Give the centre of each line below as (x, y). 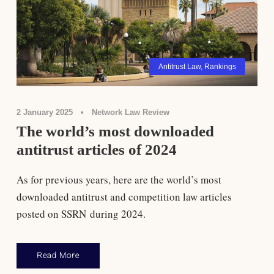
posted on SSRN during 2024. (81, 214)
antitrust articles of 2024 (96, 150)
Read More (58, 256)
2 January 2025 (44, 113)
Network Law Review (130, 113)
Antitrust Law (180, 67)
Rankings (220, 67)
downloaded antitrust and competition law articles (124, 197)
